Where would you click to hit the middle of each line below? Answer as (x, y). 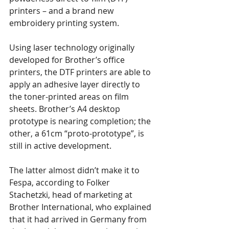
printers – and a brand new (62, 11)
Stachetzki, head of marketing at (72, 195)
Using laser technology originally (73, 48)
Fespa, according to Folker (61, 182)
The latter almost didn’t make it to (75, 170)
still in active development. (61, 146)
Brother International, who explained (81, 207)
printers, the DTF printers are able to (81, 72)
